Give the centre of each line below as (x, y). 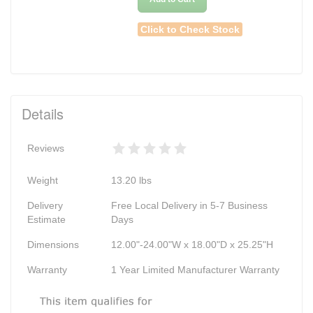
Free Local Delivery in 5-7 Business (189, 205)
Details (43, 113)
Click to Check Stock (190, 29)
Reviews (46, 148)
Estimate (46, 219)
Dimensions (53, 244)
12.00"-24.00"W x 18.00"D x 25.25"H (192, 244)
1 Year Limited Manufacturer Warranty (195, 269)
